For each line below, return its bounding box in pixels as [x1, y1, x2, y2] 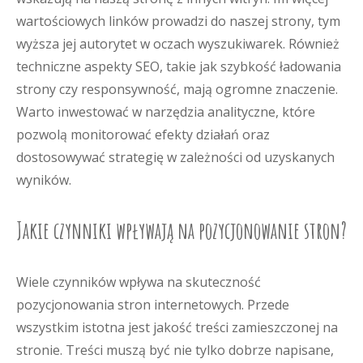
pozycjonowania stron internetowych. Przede [16, 296, 289, 314]
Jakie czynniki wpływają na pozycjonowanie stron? [16, 216, 347, 245]
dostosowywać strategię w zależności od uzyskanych [16, 148, 335, 166]
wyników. [16, 171, 71, 189]
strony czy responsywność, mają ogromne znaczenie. [16, 80, 338, 98]
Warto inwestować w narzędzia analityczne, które [16, 103, 315, 121]
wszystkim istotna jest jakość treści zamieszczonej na [16, 318, 338, 336]
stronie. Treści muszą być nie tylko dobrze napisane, [16, 341, 334, 359]
